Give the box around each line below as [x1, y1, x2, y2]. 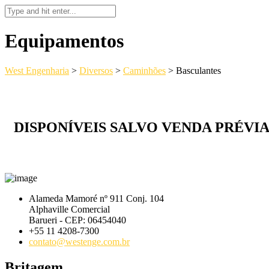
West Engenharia [5, 65, 69, 76]
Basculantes [176, 65, 221, 76]
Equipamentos [5, 30, 124, 52]
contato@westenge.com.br [29, 236, 130, 247]
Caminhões [123, 65, 166, 76]
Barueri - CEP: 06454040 [29, 214, 126, 225]
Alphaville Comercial [29, 204, 110, 214]
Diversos [79, 65, 113, 76]
